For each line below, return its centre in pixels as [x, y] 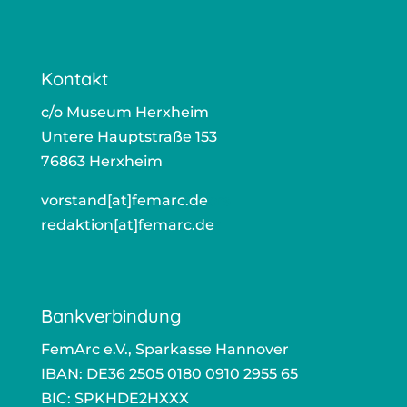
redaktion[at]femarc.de [127, 224]
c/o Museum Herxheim [124, 112]
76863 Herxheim [101, 161]
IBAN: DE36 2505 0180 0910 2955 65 [169, 374]
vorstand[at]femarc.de [124, 200]
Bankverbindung [111, 316]
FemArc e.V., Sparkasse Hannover [164, 350]
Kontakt [74, 78]
